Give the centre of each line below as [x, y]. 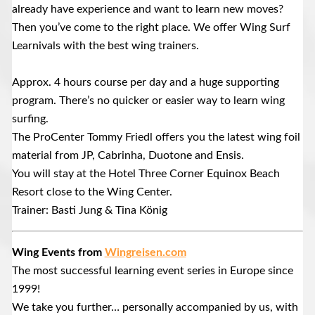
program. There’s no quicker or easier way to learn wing [148, 101]
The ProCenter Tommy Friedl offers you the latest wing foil [156, 137]
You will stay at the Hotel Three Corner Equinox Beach [146, 174]
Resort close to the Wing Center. [92, 192]
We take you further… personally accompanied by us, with [155, 308]
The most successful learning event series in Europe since [152, 271]
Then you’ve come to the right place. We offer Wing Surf [151, 28]
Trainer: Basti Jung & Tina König [89, 211]
